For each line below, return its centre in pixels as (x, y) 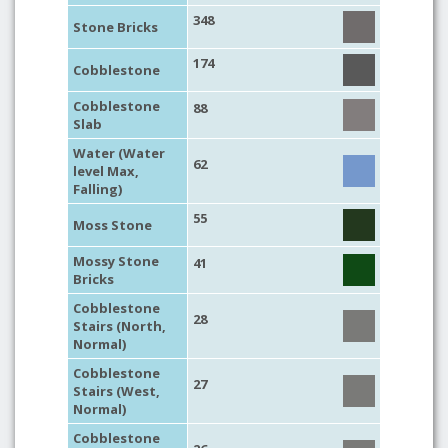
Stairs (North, (119, 326)
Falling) (97, 189)
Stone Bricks (115, 27)
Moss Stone (112, 225)
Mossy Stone (116, 261)
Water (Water (119, 153)
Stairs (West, (116, 391)
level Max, (106, 171)
